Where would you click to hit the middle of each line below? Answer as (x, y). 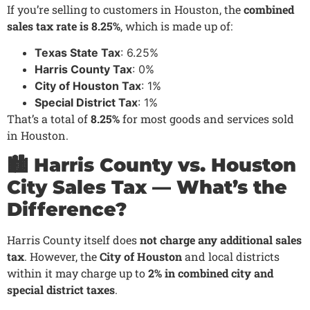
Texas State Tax (77, 53)
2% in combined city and (211, 273)
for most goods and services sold (207, 119)
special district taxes (61, 289)
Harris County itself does (73, 239)
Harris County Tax (83, 70)
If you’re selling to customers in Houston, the (125, 9)
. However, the (62, 256)
